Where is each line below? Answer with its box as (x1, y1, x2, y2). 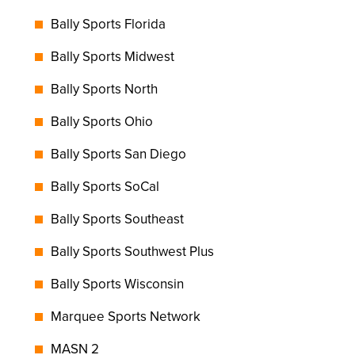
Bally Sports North (51, 79, 158, 99)
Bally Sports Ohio (51, 112, 153, 132)
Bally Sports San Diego (51, 144, 186, 164)
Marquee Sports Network (51, 307, 200, 326)
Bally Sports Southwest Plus (51, 242, 214, 261)
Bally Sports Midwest (51, 47, 174, 67)
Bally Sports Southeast (51, 209, 184, 229)
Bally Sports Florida (51, 14, 166, 34)
